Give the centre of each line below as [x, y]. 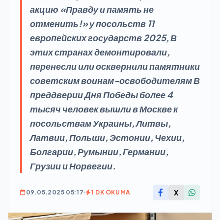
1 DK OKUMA [111, 192]
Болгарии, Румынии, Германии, [99, 151]
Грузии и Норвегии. [73, 166]
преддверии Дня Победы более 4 [101, 95]
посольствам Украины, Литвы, [100, 123]
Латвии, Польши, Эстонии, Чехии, [107, 137]
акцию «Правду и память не [92, 9]
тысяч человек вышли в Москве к [104, 109]
